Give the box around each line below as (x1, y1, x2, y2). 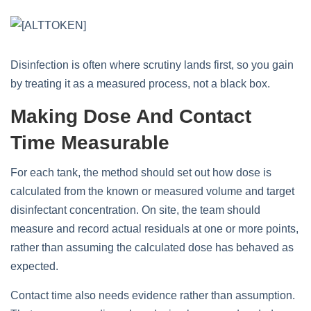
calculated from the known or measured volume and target (10, 185, 294, 197)
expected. (10, 260, 58, 272)
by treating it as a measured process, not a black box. (10, 78, 270, 90)
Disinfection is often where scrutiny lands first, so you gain (10, 59, 294, 71)
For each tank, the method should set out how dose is (10, 167, 271, 178)
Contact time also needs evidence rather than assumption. (10, 289, 295, 301)
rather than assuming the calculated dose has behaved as (10, 242, 294, 253)
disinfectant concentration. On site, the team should (10, 204, 260, 216)
